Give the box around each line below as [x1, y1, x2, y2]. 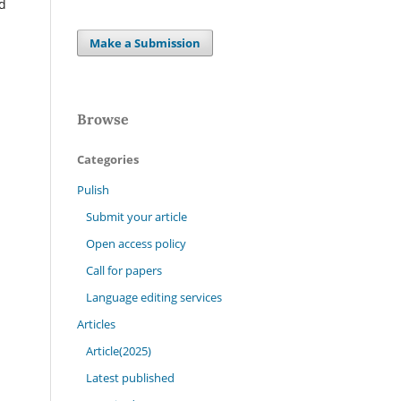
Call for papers [85, 261, 162, 278]
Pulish [77, 181, 109, 198]
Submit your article [85, 208, 187, 225]
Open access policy [85, 235, 186, 252]
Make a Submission [90, 34, 201, 51]
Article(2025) [85, 342, 151, 359]
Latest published [85, 369, 175, 386]
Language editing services [85, 288, 222, 305]
